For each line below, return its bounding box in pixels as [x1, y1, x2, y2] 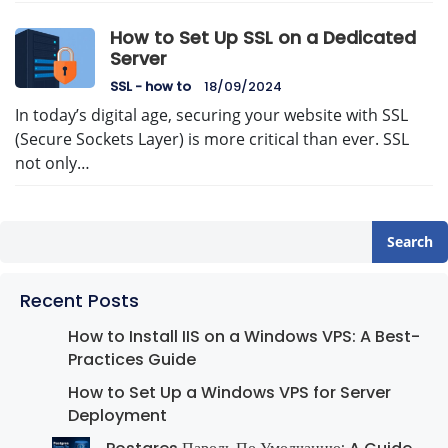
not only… [15, 152, 90, 175]
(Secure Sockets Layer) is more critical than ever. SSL [15, 128, 409, 151]
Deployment [68, 404, 167, 428]
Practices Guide [68, 348, 196, 372]
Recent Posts [20, 289, 139, 314]
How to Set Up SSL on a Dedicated [110, 26, 416, 51]
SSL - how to [110, 77, 191, 97]
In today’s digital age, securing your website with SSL [15, 104, 408, 127]
